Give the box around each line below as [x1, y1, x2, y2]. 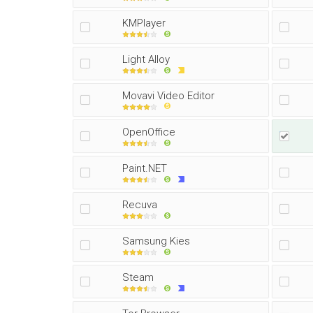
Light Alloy [122, 53, 170, 66]
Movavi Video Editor [122, 89, 214, 102]
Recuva [122, 198, 157, 211]
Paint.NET [122, 162, 167, 175]
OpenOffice [122, 126, 175, 138]
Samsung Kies [122, 235, 190, 247]
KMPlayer [122, 17, 166, 29]
